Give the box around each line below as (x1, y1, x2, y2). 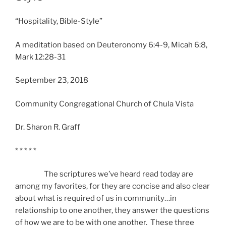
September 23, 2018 (15, 76, 88, 85)
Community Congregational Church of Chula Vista (15, 99, 194, 108)
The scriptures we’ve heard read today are (15, 169, 193, 179)
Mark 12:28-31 (15, 52, 66, 62)
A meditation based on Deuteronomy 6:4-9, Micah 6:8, (15, 40, 207, 49)
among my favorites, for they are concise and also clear (15, 182, 210, 191)
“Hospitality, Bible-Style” (15, 17, 102, 26)
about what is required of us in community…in (15, 194, 177, 203)
